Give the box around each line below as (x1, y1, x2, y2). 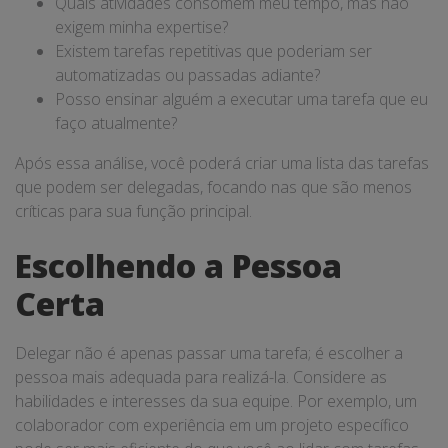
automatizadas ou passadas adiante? (55, 64, 320, 86)
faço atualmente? (55, 112, 177, 134)
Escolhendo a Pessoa (15, 244, 342, 287)
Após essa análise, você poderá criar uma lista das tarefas (15, 152, 429, 174)
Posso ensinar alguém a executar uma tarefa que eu (55, 88, 428, 110)
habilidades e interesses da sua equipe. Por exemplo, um (15, 390, 417, 412)
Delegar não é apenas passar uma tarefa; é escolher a (15, 342, 403, 364)
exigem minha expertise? (55, 16, 228, 38)
